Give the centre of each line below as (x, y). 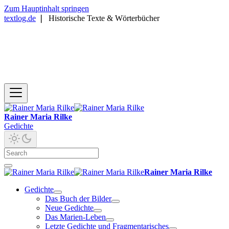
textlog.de (20, 18)
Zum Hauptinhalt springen (47, 8)
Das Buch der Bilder (78, 199)
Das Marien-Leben (75, 217)
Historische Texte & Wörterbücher (104, 18)
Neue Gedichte (69, 208)
